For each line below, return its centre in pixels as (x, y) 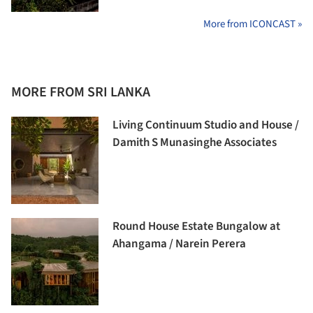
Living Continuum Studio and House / (206, 125)
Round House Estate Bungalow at (196, 226)
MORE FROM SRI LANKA (81, 92)
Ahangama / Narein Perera (179, 244)
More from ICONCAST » (253, 24)
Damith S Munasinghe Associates (195, 143)
